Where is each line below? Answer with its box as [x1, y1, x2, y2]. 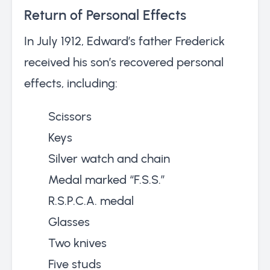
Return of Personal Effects [24, 6, 186, 24]
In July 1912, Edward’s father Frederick [24, 33, 225, 48]
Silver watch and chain [48, 151, 170, 166]
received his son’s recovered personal [24, 54, 224, 69]
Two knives [48, 235, 107, 250]
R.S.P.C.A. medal [48, 193, 134, 208]
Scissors [48, 108, 92, 124]
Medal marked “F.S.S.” [48, 172, 165, 187]
